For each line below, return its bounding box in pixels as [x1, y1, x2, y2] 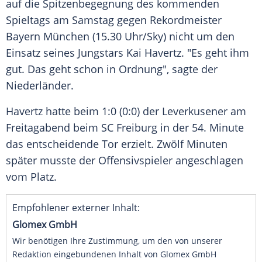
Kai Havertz [126, 46, 181, 60]
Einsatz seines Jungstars [6, 46, 126, 60]
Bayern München [6, 29, 89, 44]
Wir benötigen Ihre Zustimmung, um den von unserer [12, 235, 222, 247]
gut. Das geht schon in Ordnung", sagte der [6, 62, 218, 77]
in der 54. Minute [157, 120, 244, 135]
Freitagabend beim [6, 120, 101, 135]
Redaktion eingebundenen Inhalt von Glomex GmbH [12, 249, 216, 260]
